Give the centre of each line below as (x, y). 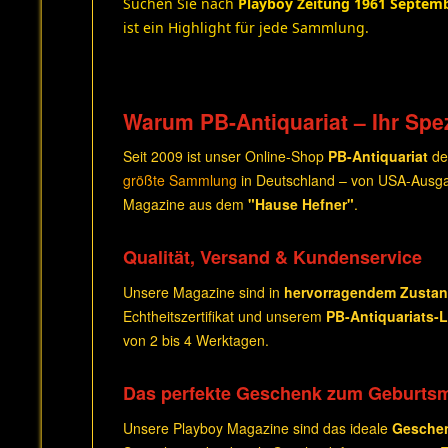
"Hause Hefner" (301, 204)
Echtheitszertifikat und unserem (224, 316)
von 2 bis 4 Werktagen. (196, 340)
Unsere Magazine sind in (203, 292)
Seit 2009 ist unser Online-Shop (225, 156)
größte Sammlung (180, 180)
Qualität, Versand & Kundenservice (272, 257)
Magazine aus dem (185, 204)
